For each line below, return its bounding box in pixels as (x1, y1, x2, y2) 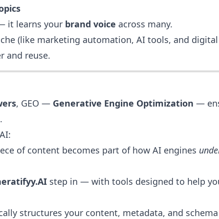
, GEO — (16, 97, 53, 109)
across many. (116, 18, 173, 30)
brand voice (65, 18, 116, 30)
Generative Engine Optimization (53, 97, 194, 109)
